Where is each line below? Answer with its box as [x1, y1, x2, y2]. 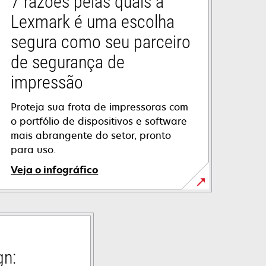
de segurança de [11, 52, 125, 73]
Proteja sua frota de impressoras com [11, 100, 189, 114]
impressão [11, 72, 84, 93]
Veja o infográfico [11, 163, 99, 177]
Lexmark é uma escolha [11, 11, 175, 33]
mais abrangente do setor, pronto [11, 129, 172, 142]
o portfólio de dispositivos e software [11, 115, 188, 128]
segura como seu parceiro [11, 31, 191, 53]
